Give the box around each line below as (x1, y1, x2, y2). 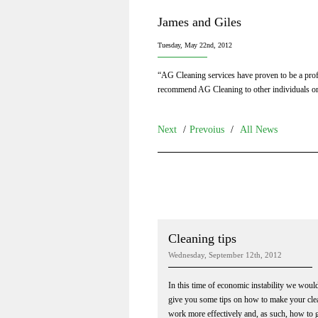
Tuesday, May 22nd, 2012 (158, 40, 232, 49)
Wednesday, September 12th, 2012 (168, 250, 282, 259)
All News (240, 124, 278, 135)
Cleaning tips (168, 231, 236, 246)
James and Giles (158, 14, 241, 29)
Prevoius (190, 124, 224, 135)
